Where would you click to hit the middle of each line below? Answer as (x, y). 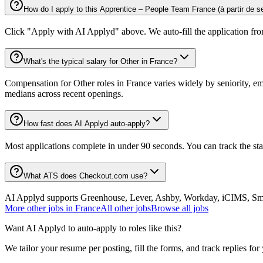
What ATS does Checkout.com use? (85, 176)
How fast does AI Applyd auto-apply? (87, 124)
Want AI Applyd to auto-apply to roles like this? (93, 228)
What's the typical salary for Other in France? (100, 61)
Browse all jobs (180, 208)
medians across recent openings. (64, 94)
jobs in (60, 208)
